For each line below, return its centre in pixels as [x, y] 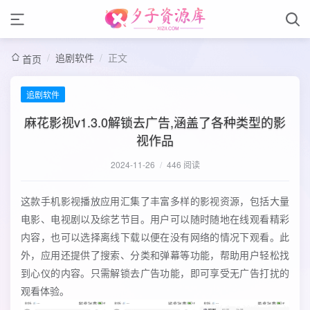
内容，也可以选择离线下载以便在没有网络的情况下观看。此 [155, 237]
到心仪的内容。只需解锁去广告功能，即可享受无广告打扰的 [155, 273]
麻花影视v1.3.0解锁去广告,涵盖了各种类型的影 [155, 122]
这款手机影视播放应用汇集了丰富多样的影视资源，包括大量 [155, 201]
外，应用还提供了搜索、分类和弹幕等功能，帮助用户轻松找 [155, 255]
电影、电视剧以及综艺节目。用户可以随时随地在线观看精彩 [155, 219]
